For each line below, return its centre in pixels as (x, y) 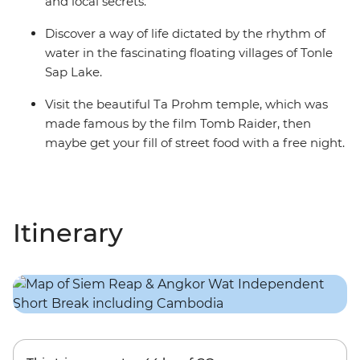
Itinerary (68, 233)
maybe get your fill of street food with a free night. (195, 143)
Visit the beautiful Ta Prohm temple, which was (186, 104)
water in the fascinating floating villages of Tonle (189, 53)
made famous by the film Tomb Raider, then (178, 124)
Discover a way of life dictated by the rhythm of (185, 34)
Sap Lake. (74, 72)
